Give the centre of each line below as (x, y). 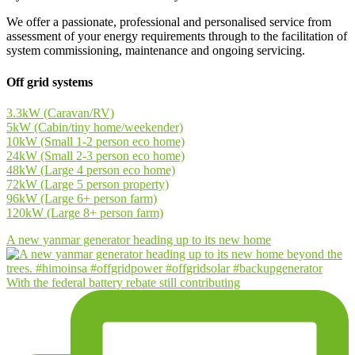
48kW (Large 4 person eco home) (91, 170)
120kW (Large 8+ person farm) (85, 212)
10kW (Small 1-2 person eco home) (95, 141)
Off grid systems (50, 82)
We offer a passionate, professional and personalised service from (169, 22)
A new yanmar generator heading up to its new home (139, 239)
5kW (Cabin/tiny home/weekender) (95, 127)
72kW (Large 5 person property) (88, 184)
